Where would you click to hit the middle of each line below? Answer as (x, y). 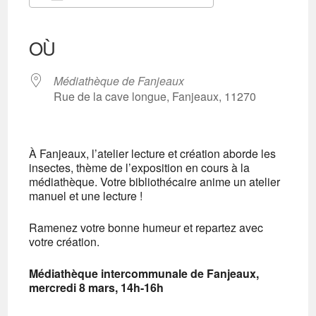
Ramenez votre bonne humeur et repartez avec (146, 227)
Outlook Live (224, 20)
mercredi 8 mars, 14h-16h (97, 287)
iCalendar (148, 20)
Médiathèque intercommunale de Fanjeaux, (144, 273)
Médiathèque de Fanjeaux (119, 81)
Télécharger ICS (95, 20)
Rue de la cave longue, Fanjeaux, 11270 (155, 96)
